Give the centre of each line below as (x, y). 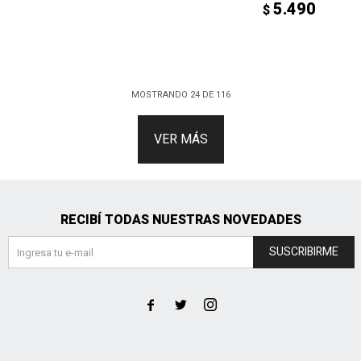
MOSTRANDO (160, 95)
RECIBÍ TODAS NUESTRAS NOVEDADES (180, 220)
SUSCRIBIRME (304, 252)
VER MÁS (180, 139)
